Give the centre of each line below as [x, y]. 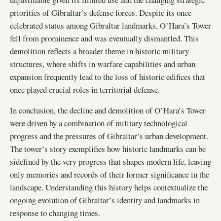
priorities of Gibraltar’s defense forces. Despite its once [101, 12]
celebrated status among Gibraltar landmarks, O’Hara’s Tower [110, 25]
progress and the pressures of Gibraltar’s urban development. [109, 136]
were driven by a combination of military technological [99, 123]
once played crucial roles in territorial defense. [85, 89]
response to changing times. [55, 213]
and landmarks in [171, 200]
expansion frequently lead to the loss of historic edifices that [108, 76]
